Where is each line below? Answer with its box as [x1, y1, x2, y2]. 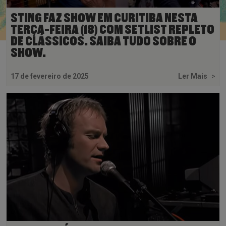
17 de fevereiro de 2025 [11, 72, 89, 80]
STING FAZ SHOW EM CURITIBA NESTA [11, 11, 198, 25]
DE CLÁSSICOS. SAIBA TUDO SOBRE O [11, 34, 196, 48]
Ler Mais [178, 72, 209, 80]
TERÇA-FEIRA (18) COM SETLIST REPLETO [11, 23, 214, 36]
